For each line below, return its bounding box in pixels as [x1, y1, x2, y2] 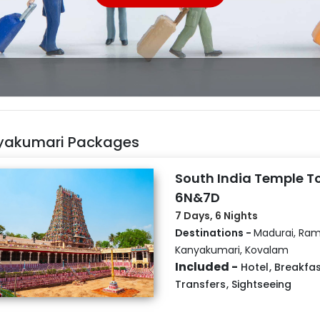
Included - [174, 258, 238, 275]
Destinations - [174, 225, 254, 240]
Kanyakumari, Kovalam [174, 242, 289, 257]
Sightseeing [231, 276, 291, 291]
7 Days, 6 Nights [174, 208, 258, 223]
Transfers [174, 276, 226, 291]
